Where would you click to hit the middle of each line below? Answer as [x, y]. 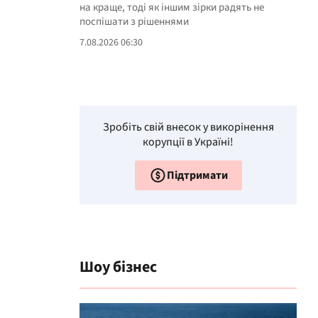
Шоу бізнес [118, 267]
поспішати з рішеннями [134, 22]
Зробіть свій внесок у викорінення [188, 127]
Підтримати [197, 175]
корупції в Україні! [188, 142]
